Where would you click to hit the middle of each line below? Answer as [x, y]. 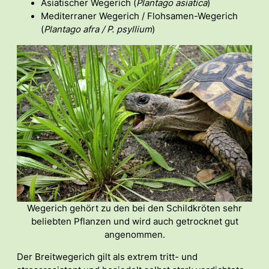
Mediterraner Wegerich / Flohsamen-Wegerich [139, 16]
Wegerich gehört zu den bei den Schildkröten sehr [134, 208]
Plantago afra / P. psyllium [98, 29]
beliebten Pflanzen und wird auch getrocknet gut [134, 221]
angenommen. [134, 234]
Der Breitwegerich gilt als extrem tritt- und [107, 257]
